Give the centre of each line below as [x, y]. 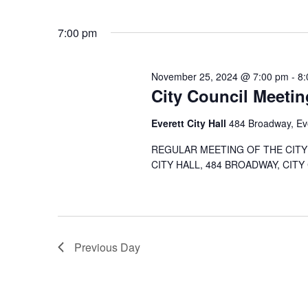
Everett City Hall [190, 123]
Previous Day [107, 247]
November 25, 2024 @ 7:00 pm [220, 76]
